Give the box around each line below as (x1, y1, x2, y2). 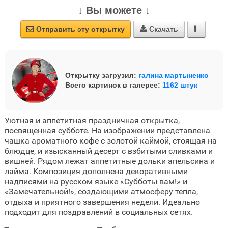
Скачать (149, 25, 178, 33)
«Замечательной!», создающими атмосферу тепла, (4, 187, 198, 196)
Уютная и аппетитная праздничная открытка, (4, 116, 180, 125)
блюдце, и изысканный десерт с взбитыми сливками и (4, 146, 213, 156)
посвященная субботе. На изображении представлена (4, 126, 210, 135)
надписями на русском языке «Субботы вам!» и (4, 177, 187, 186)
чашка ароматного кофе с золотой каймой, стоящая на (4, 136, 217, 146)
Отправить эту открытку (36, 25, 125, 33)
